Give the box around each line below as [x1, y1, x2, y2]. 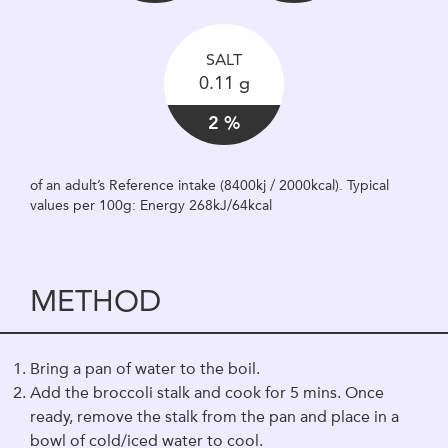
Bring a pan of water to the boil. [30, 359, 260, 378]
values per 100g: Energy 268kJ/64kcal [30, 197, 272, 213]
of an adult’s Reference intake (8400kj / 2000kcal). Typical [30, 177, 389, 193]
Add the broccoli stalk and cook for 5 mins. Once [30, 383, 384, 402]
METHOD [30, 282, 161, 319]
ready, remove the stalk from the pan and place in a [30, 407, 399, 426]
